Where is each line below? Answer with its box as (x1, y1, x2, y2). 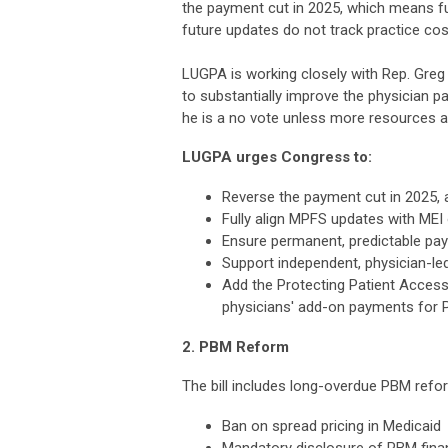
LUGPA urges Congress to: (182, 147, 372, 166)
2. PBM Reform (182, 337, 289, 356)
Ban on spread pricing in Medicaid (222, 416, 441, 435)
